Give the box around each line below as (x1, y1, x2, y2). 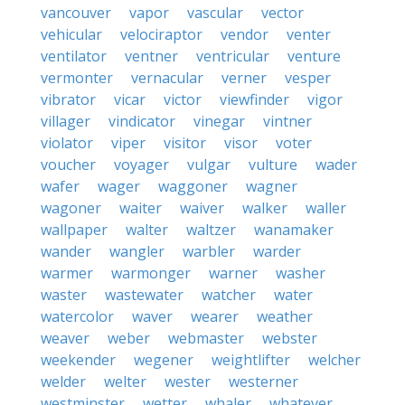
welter (104, 372, 146, 391)
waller (306, 198, 346, 218)
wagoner (41, 198, 101, 218)
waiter (119, 198, 162, 218)
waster (41, 285, 87, 305)
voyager (114, 155, 169, 174)
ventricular (196, 46, 269, 66)
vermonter (41, 68, 113, 88)
